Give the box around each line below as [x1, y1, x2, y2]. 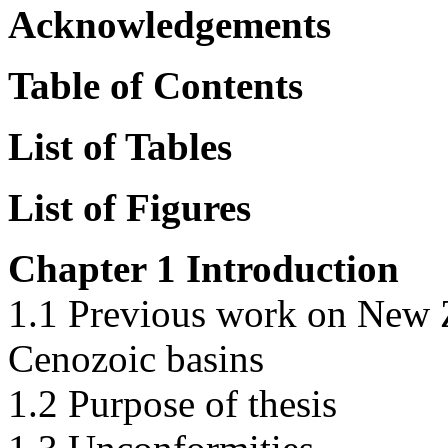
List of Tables [8, 125, 232, 169]
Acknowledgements [8, 3, 331, 47]
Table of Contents [8, 64, 303, 108]
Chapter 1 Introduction [8, 247, 399, 291]
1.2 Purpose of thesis [8, 382, 337, 426]
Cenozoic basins [8, 337, 264, 381]
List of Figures [8, 186, 251, 230]
